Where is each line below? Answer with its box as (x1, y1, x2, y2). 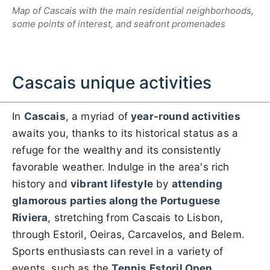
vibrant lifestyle (71, 178, 153, 190)
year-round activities (131, 110, 240, 123)
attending (171, 178, 223, 190)
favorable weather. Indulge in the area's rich (12, 161, 230, 174)
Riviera (12, 212, 48, 224)
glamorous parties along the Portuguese (12, 195, 221, 207)
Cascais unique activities (12, 72, 212, 93)
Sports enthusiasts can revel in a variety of (12, 245, 224, 258)
